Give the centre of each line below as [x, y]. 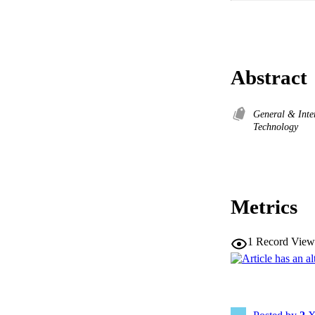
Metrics [264, 207]
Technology [276, 127]
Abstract [269, 78]
